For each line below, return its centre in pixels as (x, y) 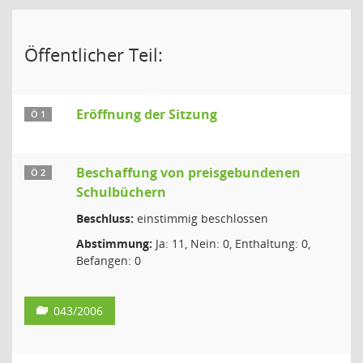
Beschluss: (105, 218)
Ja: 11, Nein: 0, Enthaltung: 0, (231, 243)
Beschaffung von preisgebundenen (188, 173)
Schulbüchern (121, 192)
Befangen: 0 (109, 261)
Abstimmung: (114, 243)
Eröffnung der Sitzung (147, 114)
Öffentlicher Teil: (94, 54)
